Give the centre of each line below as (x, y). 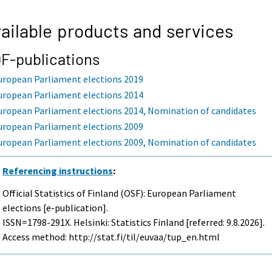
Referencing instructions (58, 170)
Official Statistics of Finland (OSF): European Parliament (120, 193)
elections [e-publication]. (56, 207)
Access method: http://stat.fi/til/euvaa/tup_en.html (111, 236)
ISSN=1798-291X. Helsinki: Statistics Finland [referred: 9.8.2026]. (134, 222)
